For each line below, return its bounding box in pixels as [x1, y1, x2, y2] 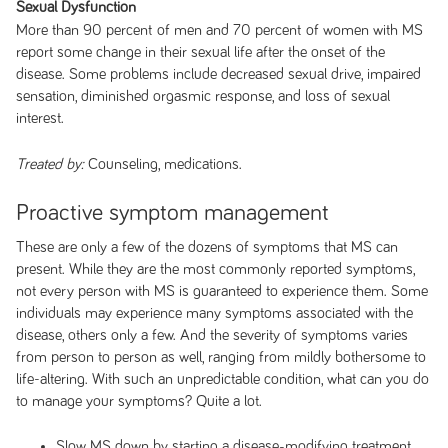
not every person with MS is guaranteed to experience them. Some [15, 283, 428, 299]
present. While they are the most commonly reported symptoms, [15, 261, 415, 277]
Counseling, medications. [83, 156, 242, 172]
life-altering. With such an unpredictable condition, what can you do [15, 371, 429, 387]
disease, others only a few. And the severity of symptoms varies [15, 327, 408, 343]
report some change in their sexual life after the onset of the [15, 44, 385, 60]
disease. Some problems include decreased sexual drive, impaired [15, 66, 421, 82]
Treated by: [15, 157, 84, 172]
